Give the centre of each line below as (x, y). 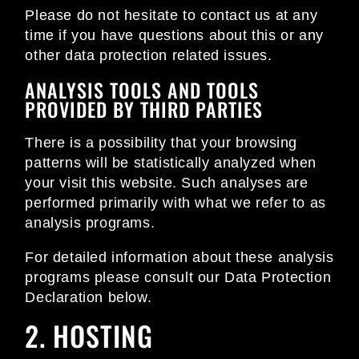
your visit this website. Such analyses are (167, 183)
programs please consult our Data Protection (178, 278)
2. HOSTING (89, 336)
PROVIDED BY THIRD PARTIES (144, 109)
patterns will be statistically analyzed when (171, 163)
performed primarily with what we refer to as (175, 203)
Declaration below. (89, 298)
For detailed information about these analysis (179, 258)
